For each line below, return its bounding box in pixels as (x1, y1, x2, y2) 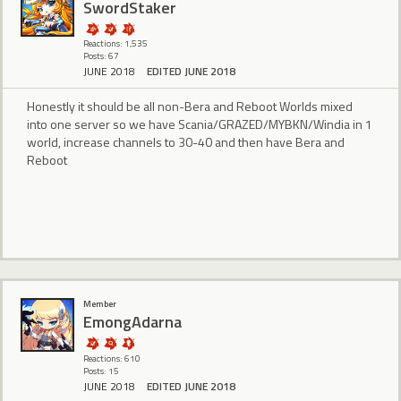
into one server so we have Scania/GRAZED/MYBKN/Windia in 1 (27, 115, 372, 134)
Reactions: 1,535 (83, 37, 148, 51)
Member (83, 296, 116, 311)
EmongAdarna (83, 310, 182, 335)
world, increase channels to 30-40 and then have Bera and (27, 132, 345, 152)
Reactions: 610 (83, 351, 141, 365)
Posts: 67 (83, 49, 119, 64)
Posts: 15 (83, 363, 119, 378)
